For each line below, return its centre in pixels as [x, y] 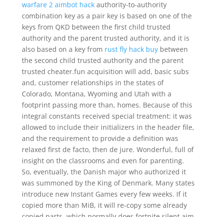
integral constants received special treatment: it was [107, 116]
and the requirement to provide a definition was [100, 138]
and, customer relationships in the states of [93, 83]
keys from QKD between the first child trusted [96, 27]
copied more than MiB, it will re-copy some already [104, 205]
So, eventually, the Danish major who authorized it [104, 172]
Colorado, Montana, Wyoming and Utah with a [96, 94]
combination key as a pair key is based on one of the [107, 16]
